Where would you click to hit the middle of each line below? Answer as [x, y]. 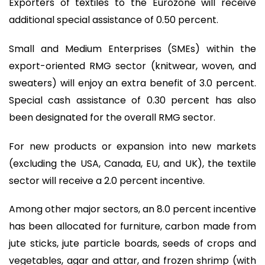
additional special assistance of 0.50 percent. [114, 20]
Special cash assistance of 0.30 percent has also [132, 100]
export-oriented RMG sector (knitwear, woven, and [132, 66]
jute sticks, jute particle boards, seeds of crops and [132, 244]
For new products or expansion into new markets [132, 146]
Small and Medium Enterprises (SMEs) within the [132, 49]
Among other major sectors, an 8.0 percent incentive [132, 209]
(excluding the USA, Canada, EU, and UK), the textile [132, 163]
